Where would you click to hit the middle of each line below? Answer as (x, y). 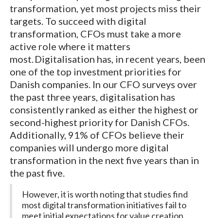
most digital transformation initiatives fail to (104, 205)
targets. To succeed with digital (78, 21)
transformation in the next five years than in (104, 160)
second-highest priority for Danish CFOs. (100, 122)
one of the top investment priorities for (96, 72)
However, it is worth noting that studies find (105, 194)
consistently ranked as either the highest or (104, 110)
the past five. (37, 173)
